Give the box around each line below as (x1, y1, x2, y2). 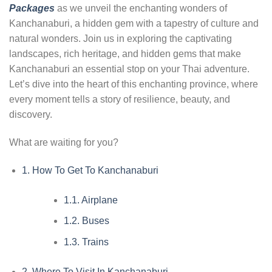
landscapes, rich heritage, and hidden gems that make (9, 49, 241, 59)
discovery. (9, 109, 52, 120)
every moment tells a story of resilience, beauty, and (9, 94, 230, 104)
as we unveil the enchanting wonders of (55, 3, 227, 13)
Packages (9, 3, 55, 13)
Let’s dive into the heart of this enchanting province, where (9, 79, 258, 89)
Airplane (79, 194, 118, 205)
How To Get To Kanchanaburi (29, 165, 158, 175)
